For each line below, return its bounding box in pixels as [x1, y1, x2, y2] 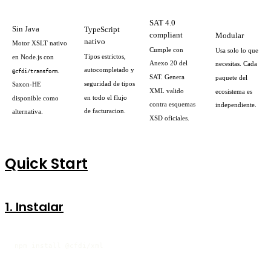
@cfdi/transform [12, 68, 57, 74]
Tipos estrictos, [84, 52, 126, 60]
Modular [215, 30, 244, 40]
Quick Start [5, 153, 88, 174]
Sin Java [12, 24, 39, 33]
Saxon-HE [12, 80, 41, 88]
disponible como [12, 94, 59, 102]
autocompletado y [84, 65, 134, 73]
